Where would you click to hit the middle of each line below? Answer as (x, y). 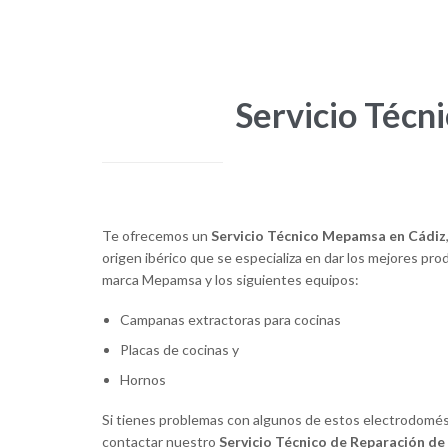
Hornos (143, 380)
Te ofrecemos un (156, 236)
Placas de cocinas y (180, 350)
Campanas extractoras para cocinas (231, 320)
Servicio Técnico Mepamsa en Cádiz (328, 236)
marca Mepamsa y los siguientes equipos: (230, 280)
